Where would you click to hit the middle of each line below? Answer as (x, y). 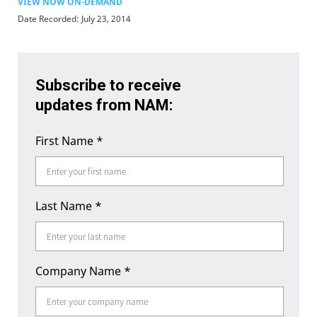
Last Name (65, 206)
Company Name (80, 271)
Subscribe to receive (108, 85)
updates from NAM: (104, 105)
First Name (66, 141)
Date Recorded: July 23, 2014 (74, 19)
